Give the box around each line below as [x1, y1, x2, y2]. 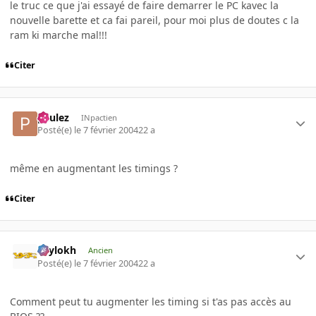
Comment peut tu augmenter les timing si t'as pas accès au [10, 294, 291, 308]
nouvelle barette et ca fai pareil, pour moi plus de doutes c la [10, 13, 299, 28]
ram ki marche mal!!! [10, 28, 107, 42]
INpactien [80, 111, 117, 123]
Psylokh [37, 243, 77, 257]
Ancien [87, 245, 113, 256]
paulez [37, 110, 70, 124]
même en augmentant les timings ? [10, 161, 178, 175]
